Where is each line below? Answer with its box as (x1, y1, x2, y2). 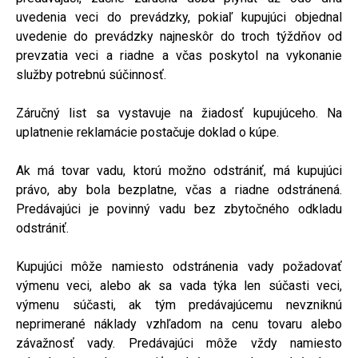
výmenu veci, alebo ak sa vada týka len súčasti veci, (16, 277, 342, 293)
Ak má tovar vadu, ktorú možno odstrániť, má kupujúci (16, 162, 342, 178)
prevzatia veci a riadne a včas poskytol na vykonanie (16, 47, 342, 63)
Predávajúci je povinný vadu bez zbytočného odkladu (16, 201, 342, 217)
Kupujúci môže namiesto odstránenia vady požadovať (16, 258, 342, 274)
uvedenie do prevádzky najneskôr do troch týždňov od (16, 28, 342, 44)
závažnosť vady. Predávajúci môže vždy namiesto (16, 335, 342, 351)
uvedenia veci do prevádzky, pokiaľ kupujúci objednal (16, 9, 342, 25)
